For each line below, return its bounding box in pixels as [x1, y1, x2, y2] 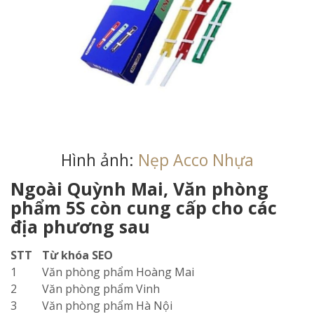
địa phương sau [11, 214, 150, 238]
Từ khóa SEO [42, 247, 113, 263]
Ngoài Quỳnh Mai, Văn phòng [11, 177, 268, 200]
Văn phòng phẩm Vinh [42, 281, 160, 296]
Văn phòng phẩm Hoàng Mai [42, 264, 194, 280]
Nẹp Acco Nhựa [137, 149, 254, 171]
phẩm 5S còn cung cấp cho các [11, 196, 277, 219]
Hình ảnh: [60, 149, 138, 171]
